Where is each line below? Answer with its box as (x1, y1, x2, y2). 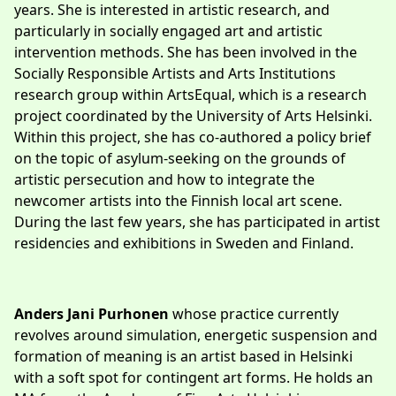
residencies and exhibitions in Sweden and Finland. (14, 232, 354, 253)
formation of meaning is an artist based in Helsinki (14, 346, 353, 366)
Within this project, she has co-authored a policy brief (14, 126, 371, 147)
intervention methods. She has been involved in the (14, 42, 357, 62)
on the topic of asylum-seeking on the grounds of (14, 148, 346, 168)
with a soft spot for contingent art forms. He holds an (14, 367, 373, 387)
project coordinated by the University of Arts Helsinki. (14, 105, 372, 126)
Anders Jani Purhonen (14, 303, 169, 324)
